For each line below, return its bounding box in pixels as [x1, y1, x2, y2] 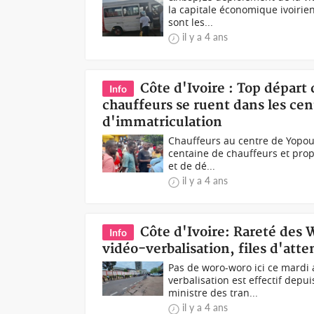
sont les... [168, 15, 214, 29]
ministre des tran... [168, 286, 259, 299]
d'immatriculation [102, 114, 223, 130]
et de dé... [168, 159, 216, 172]
